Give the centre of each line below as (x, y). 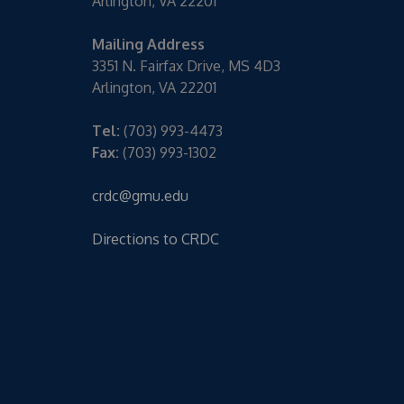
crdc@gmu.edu (140, 195)
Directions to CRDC (156, 239)
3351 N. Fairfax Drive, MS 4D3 (186, 65)
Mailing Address (148, 44)
